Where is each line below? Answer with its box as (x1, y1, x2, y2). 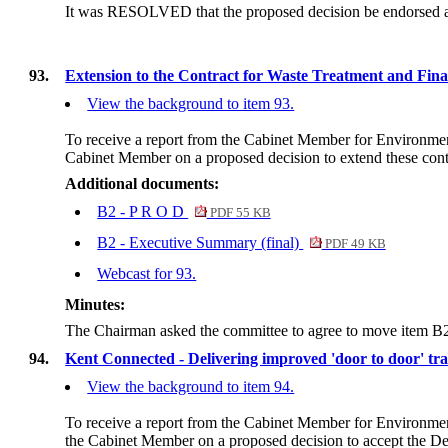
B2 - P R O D (97, 202, 189, 220)
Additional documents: (65, 174, 220, 192)
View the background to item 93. (87, 94, 295, 112)
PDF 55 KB (206, 205, 271, 220)
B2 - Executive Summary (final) (97, 233, 304, 251)
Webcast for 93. (97, 264, 197, 282)
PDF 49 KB (321, 236, 386, 251)
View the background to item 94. (87, 377, 295, 395)
